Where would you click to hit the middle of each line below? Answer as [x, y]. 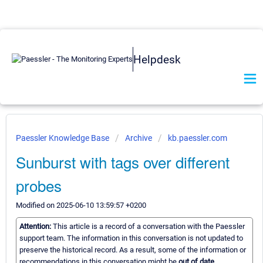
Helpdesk [157, 59]
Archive [139, 138]
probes [39, 185]
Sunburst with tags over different [123, 162]
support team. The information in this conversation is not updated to [131, 238]
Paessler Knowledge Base [63, 138]
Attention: [36, 227]
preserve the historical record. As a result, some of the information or [133, 250]
